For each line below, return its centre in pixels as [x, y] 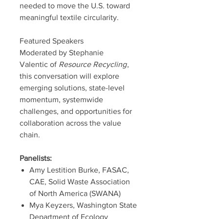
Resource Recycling [93, 64]
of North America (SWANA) [76, 193]
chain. [30, 134]
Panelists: [36, 158]
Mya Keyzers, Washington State [83, 205]
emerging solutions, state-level [72, 88]
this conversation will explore [69, 76]
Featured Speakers [52, 41]
